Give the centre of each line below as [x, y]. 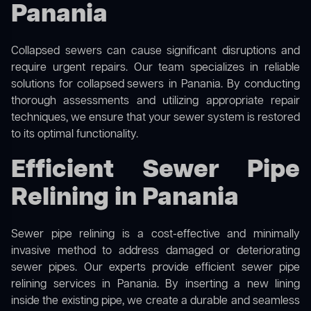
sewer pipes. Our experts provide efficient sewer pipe [155, 268]
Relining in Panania [125, 199]
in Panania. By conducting [232, 85]
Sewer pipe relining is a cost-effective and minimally [155, 235]
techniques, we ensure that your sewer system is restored [155, 118]
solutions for [44, 85]
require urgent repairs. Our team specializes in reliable [155, 68]
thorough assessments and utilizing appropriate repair [155, 102]
